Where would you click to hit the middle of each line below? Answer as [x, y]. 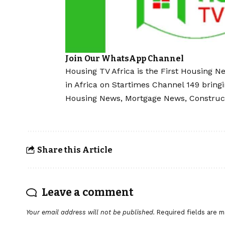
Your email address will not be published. [90, 212]
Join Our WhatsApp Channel [125, 59]
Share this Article [75, 150]
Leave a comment [88, 193]
